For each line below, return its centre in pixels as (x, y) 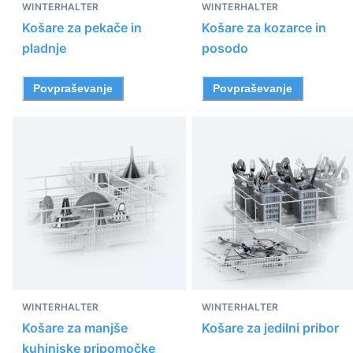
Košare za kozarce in (264, 28)
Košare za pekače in (82, 28)
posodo (225, 48)
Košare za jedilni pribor (270, 327)
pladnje (44, 48)
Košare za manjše (75, 327)
